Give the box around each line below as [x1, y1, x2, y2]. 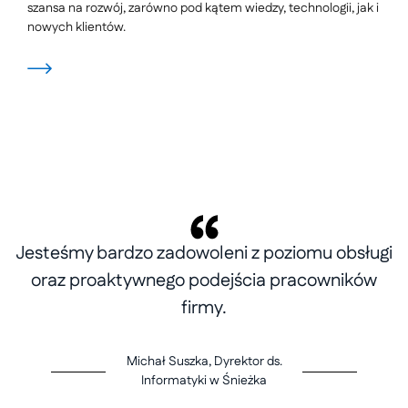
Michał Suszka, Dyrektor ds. [126, 352, 282, 371]
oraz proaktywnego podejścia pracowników [31, 268, 377, 293]
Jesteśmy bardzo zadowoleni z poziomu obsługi [15, 240, 393, 266]
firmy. [181, 295, 227, 321]
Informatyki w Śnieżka [141, 372, 267, 390]
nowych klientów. [27, 18, 126, 36]
